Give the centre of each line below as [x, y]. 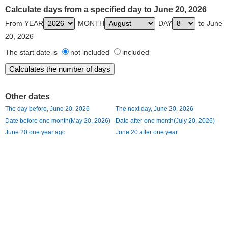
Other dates [27, 96]
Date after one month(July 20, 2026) [165, 121]
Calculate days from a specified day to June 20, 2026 [106, 9]
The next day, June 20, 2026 [154, 109]
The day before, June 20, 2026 [47, 109]
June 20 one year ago [35, 132]
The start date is [32, 52]
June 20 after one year [147, 132]
